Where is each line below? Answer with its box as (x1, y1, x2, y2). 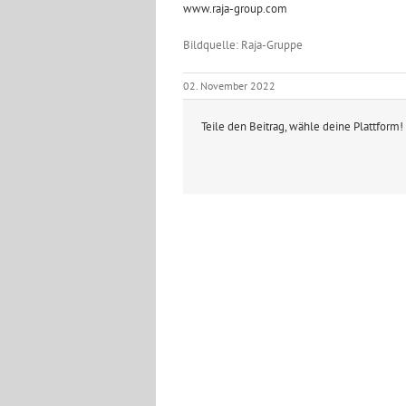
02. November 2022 (183, 79, 275, 92)
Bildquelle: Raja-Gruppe (183, 37, 303, 53)
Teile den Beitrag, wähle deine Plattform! (201, 119, 403, 134)
